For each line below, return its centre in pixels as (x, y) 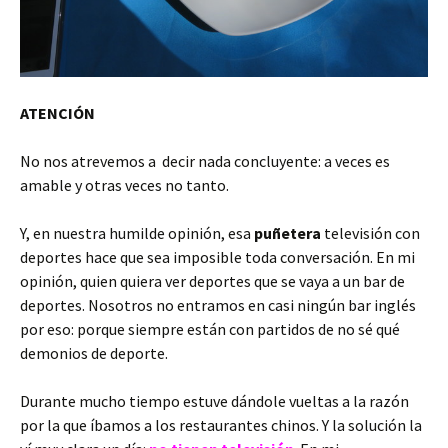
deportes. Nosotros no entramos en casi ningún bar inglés (218, 305)
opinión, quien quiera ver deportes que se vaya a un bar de (212, 281)
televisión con (370, 233)
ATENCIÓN (57, 113)
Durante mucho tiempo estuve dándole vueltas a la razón (214, 401)
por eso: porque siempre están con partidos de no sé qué (210, 329)
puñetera (287, 233)
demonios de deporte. (94, 353)
